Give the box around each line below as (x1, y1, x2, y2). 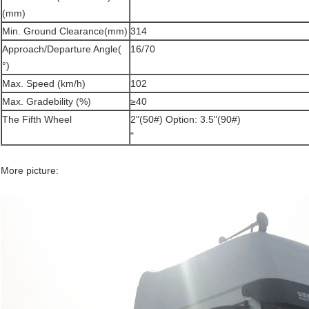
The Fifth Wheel (2, 114, 72, 126)
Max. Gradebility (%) (2, 96, 91, 108)
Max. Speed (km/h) (2, 78, 86, 90)
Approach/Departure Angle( (2, 43, 121, 55)
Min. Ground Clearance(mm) (2, 26, 128, 37)
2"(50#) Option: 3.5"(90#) (130, 114, 241, 126)
